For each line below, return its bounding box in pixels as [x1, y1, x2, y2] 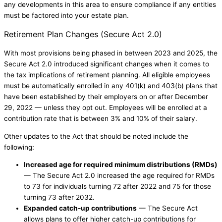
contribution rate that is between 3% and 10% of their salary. [4, 114, 207, 122]
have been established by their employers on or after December [4, 92, 208, 101]
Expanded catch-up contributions [24, 204, 137, 213]
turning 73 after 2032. [24, 193, 95, 202]
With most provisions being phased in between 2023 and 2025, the [4, 49, 218, 57]
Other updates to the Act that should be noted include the [4, 132, 188, 140]
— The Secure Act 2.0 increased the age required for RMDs [24, 171, 215, 180]
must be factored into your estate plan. [4, 11, 135, 19]
